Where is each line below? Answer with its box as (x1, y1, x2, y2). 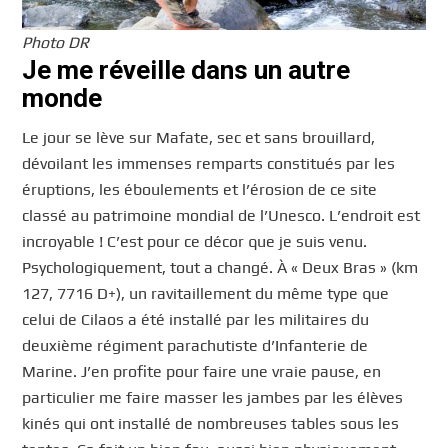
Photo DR (22, 32, 90, 52)
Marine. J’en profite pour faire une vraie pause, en (22, 362, 382, 382)
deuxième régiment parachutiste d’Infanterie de (22, 336, 369, 356)
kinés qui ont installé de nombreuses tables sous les (22, 414, 400, 434)
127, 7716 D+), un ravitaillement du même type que (22, 284, 390, 304)
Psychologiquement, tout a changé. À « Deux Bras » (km (22, 258, 419, 278)
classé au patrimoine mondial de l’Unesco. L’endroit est (22, 206, 421, 226)
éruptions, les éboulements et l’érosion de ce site (22, 180, 378, 200)
